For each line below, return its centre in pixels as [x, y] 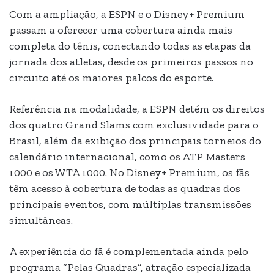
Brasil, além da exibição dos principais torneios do [135, 141]
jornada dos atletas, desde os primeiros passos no [131, 62]
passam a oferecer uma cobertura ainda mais [121, 30]
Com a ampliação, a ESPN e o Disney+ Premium [127, 14]
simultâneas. [41, 220]
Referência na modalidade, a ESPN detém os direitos [137, 109]
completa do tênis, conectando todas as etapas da [130, 46]
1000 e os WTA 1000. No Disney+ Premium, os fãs [129, 173]
